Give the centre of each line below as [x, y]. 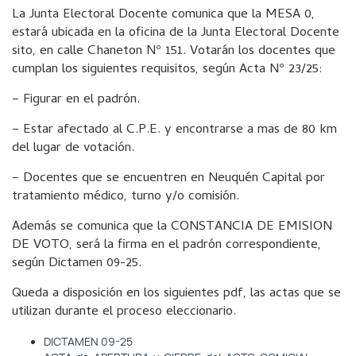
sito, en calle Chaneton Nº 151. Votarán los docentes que [174, 52]
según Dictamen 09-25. [77, 264]
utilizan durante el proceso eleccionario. [124, 312]
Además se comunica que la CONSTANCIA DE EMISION [172, 227]
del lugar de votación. [73, 149]
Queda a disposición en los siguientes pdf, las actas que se [176, 294]
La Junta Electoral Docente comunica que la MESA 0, [163, 15]
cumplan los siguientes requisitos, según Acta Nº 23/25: [167, 70]
